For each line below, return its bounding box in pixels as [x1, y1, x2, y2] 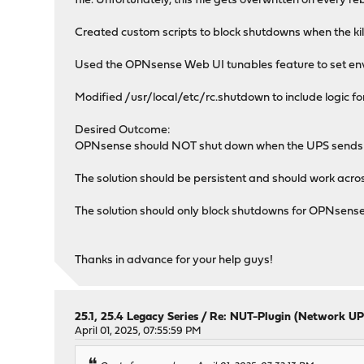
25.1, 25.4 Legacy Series [75, 311, 199, 323]
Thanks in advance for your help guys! [75, 254, 274, 266]
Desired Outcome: [75, 124, 171, 136]
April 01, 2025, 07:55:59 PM [75, 326, 202, 336]
